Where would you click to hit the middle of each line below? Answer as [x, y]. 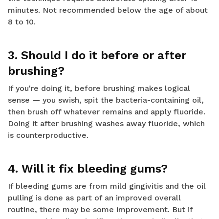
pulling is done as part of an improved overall [94, 198]
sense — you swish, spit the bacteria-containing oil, [106, 100]
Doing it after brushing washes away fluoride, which [106, 124]
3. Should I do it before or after [97, 55]
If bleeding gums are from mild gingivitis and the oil [107, 186]
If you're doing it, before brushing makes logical [99, 88]
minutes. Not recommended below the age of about [108, 10]
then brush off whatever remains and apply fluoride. [107, 112]
